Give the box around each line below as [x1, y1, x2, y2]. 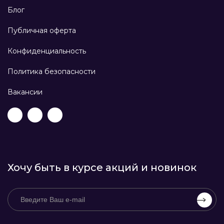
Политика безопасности [7, 67, 95, 76]
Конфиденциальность [7, 46, 86, 56]
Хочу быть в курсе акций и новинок [7, 161, 196, 174]
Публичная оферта [7, 26, 76, 35]
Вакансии [7, 87, 42, 97]
